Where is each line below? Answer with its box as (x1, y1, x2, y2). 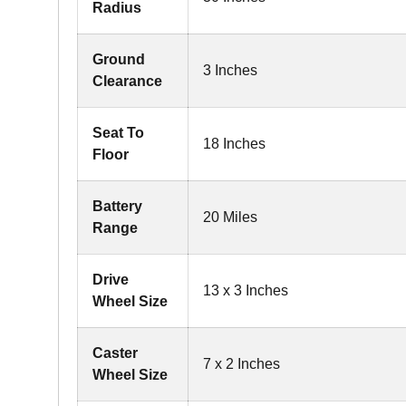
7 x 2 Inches (203, 356, 280, 372)
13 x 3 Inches (203, 283, 288, 298)
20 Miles (203, 209, 257, 225)
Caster (92, 345, 138, 361)
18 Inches (203, 136, 266, 151)
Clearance (92, 73, 162, 89)
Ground (92, 52, 145, 67)
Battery (92, 198, 142, 214)
